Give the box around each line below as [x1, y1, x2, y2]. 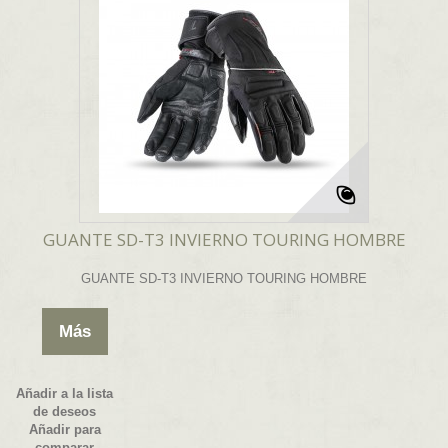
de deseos [33, 404, 97, 420]
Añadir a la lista [16, 386, 114, 402]
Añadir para [28, 422, 101, 438]
